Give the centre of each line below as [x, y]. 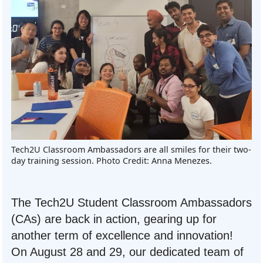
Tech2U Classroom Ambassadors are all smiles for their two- [131, 150]
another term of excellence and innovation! [122, 236]
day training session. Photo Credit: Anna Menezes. [112, 161]
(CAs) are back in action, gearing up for [114, 219]
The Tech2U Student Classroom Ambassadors [131, 203]
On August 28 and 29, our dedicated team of [127, 252]
